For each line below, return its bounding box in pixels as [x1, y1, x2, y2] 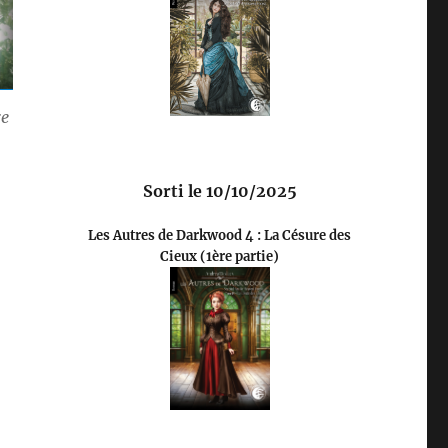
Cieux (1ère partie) [160, 248, 280, 266]
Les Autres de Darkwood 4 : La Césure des [88, 227, 352, 245]
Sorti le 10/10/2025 [142, 181, 297, 202]
